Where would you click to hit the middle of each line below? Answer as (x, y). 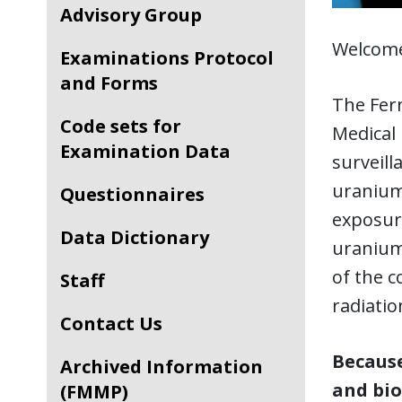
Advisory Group (137, 15)
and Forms (109, 83)
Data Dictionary (141, 237)
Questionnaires (140, 194)
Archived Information (66, 367)
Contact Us (117, 323)
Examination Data (145, 151)
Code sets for (66, 126)
